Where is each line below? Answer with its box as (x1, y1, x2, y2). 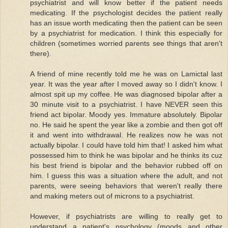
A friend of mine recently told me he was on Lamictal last (30, 69, 222, 78)
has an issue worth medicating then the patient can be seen (30, 18, 222, 27)
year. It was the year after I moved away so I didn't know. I (30, 79, 222, 88)
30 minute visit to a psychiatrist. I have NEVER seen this (30, 100, 222, 108)
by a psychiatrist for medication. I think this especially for (30, 28, 222, 37)
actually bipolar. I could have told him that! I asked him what (30, 140, 222, 149)
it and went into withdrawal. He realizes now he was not (30, 130, 222, 139)
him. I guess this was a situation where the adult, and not (30, 171, 222, 180)
